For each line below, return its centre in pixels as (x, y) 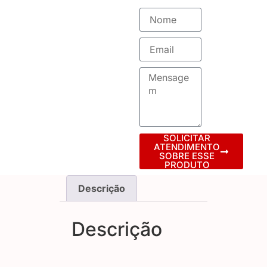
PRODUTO (187, 165)
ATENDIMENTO (187, 147)
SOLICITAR (187, 138)
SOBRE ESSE (187, 156)
